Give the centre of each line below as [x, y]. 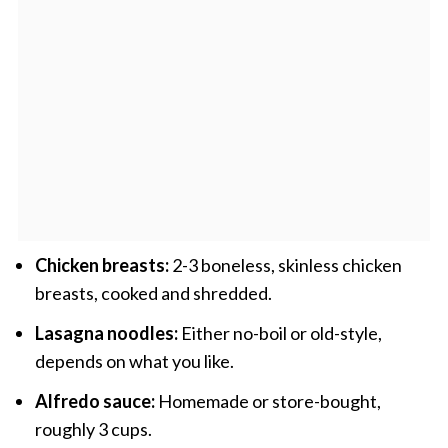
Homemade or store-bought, [267, 400]
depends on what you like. [134, 360]
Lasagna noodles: [106, 332]
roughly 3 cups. [93, 428]
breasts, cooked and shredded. [153, 292]
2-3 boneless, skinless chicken [285, 264]
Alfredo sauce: [94, 400]
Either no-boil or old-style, [279, 332]
